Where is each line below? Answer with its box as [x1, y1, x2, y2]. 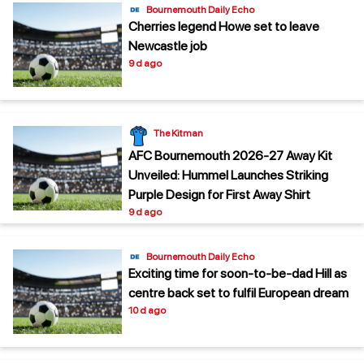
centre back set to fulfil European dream [128, 284, 349, 301]
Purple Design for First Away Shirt [128, 186, 310, 202]
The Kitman [154, 127, 203, 139]
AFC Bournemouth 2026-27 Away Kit [128, 147, 332, 163]
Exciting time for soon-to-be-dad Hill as [128, 265, 347, 281]
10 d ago [128, 304, 166, 316]
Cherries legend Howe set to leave [128, 18, 319, 34]
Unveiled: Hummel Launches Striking [128, 167, 328, 183]
